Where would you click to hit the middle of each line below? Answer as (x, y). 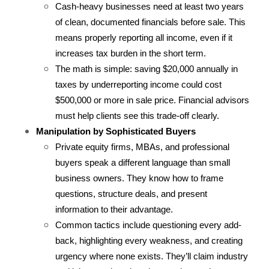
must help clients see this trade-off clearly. (137, 116)
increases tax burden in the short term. (131, 54)
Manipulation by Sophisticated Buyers (116, 132)
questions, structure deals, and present (131, 194)
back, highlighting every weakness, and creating (149, 241)
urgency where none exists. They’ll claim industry (152, 257)
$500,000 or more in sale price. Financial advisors (152, 101)
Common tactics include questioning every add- (148, 225)
